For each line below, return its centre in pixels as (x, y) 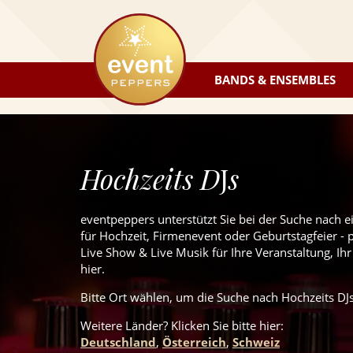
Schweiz (256, 342)
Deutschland (118, 342)
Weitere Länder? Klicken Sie (156, 325)
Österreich (194, 342)
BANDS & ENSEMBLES (275, 80)
